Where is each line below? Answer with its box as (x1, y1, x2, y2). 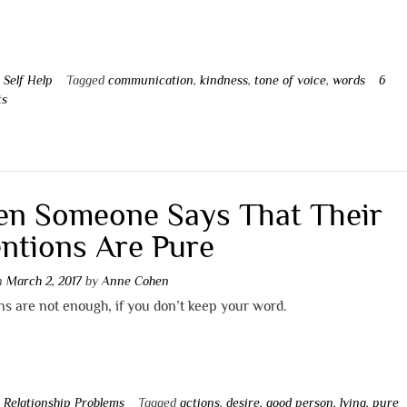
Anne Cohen (102, 273, 170, 288)
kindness (200, 73, 249, 88)
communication (108, 73, 194, 88)
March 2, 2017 (6, 273, 83, 288)
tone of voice (254, 73, 327, 88)
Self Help (4, 73, 54, 88)
